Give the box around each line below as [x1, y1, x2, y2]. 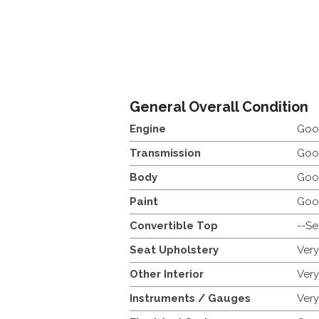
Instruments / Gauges [130, 291, 251, 305]
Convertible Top [130, 219, 218, 232]
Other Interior [130, 267, 204, 281]
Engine [130, 122, 166, 135]
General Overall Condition [130, 98, 308, 115]
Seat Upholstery [130, 243, 219, 256]
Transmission [130, 146, 201, 159]
